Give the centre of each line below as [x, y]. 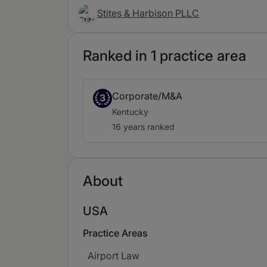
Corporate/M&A [147, 96]
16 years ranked [143, 127]
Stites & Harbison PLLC [148, 13]
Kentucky [130, 112]
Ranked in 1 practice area [164, 56]
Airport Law [114, 256]
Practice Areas [115, 233]
